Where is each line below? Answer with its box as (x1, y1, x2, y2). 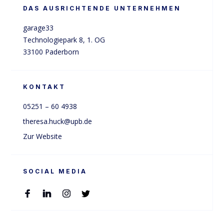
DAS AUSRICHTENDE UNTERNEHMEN (23, 4, 181, 12)
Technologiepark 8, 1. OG (23, 35, 105, 44)
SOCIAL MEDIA (23, 167, 87, 175)
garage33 (23, 23, 54, 32)
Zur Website (23, 131, 62, 141)
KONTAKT (23, 83, 66, 90)
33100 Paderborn (23, 47, 79, 56)
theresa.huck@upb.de (23, 116, 92, 126)
